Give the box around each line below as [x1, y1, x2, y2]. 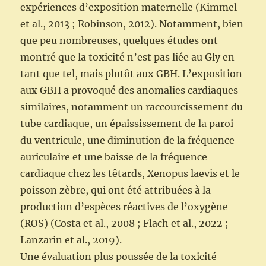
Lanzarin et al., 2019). [20, 234, 122, 246]
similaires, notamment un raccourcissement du [20, 101, 243, 113]
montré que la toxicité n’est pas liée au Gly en [20, 51, 235, 64]
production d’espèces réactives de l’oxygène [20, 201, 229, 213]
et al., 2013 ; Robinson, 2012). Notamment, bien [20, 18, 244, 30]
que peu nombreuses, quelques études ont [20, 34, 218, 47]
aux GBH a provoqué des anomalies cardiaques [20, 84, 239, 97]
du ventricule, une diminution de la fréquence [20, 134, 235, 147]
